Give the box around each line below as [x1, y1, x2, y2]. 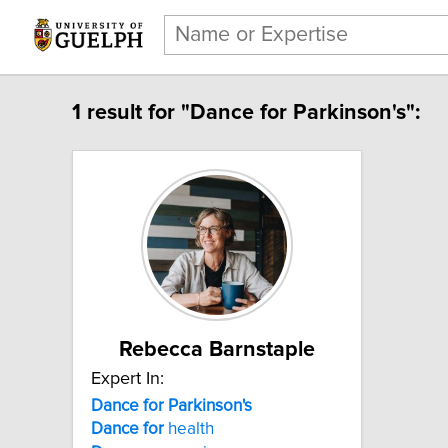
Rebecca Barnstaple [119, 338, 315, 361]
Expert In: [91, 369, 164, 388]
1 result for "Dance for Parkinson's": [72, 101, 420, 124]
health [164, 420, 214, 439]
